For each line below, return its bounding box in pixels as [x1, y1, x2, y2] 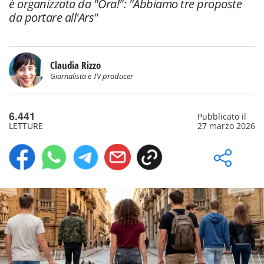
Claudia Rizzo [50, 58, 101, 72]
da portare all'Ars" [9, 9, 98, 25]
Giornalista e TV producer [50, 71, 133, 81]
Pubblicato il [197, 111, 246, 122]
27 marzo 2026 [197, 120, 255, 131]
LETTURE [9, 120, 43, 131]
